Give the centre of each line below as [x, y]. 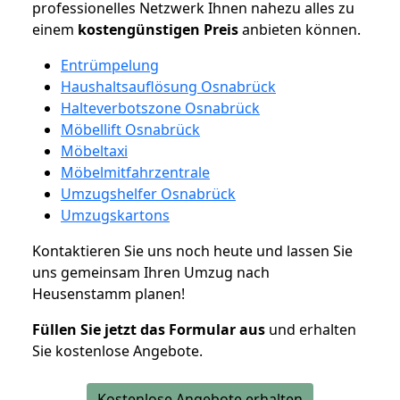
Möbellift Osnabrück [130, 129]
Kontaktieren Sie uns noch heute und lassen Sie [192, 250]
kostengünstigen [139, 29]
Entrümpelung [110, 65]
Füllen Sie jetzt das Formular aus [149, 329]
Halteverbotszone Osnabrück [160, 108]
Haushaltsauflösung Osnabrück [168, 86]
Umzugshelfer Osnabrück [148, 193]
